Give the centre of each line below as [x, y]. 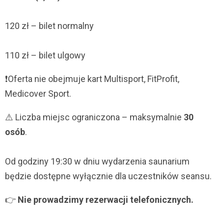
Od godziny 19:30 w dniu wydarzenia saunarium [97, 162]
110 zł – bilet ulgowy [45, 55]
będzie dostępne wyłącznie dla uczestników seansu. [108, 176]
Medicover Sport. [38, 94]
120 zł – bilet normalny [49, 26]
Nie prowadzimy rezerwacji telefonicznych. [106, 200]
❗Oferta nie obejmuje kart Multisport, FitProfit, [92, 79]
